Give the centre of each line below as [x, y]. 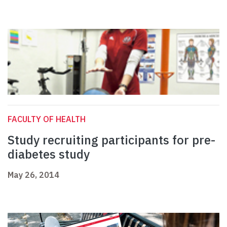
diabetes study [49, 154]
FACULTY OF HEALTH [47, 119]
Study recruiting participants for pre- [111, 140]
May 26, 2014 [33, 175]
